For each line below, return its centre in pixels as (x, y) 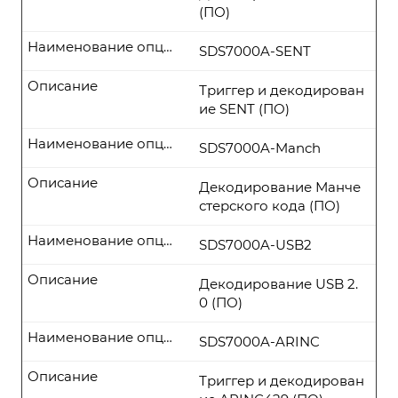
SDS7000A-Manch (260, 148)
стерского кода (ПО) (270, 206)
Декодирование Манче (280, 187)
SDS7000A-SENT (255, 51)
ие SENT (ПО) (244, 109)
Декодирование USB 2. (279, 284)
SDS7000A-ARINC (259, 342)
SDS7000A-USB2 (255, 245)
